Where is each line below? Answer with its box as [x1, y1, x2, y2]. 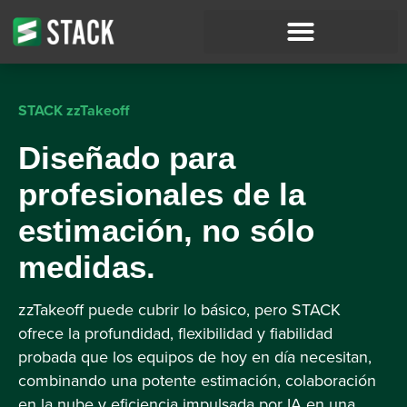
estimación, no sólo [18, 213, 314, 248]
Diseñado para [18, 140, 236, 175]
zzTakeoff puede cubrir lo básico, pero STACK [18, 299, 341, 320]
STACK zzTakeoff [18, 102, 129, 120]
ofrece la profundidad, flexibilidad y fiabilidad [18, 323, 333, 343]
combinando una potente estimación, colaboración [18, 370, 376, 391]
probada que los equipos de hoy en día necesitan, [18, 346, 372, 367]
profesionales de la [18, 176, 305, 212]
